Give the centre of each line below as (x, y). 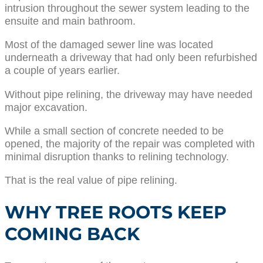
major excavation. (46, 107)
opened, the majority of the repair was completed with (130, 144)
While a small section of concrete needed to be (114, 131)
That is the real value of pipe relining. (91, 180)
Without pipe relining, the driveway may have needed (129, 94)
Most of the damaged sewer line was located (109, 45)
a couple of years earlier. (62, 70)
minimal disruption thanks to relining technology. (117, 156)
